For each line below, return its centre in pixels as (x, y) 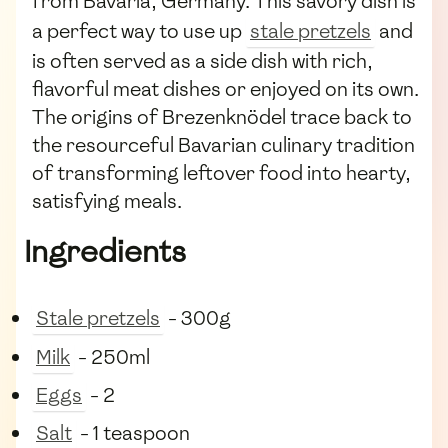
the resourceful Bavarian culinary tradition (223, 145)
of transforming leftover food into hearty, (221, 173)
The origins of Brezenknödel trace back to (222, 117)
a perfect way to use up (139, 31)
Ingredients (105, 252)
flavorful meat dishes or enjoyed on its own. (225, 89)
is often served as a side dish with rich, (202, 61)
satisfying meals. (107, 201)
